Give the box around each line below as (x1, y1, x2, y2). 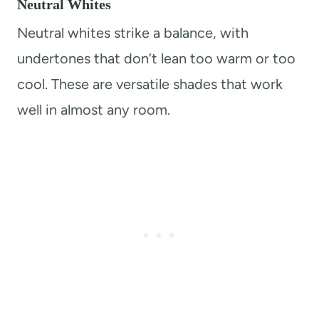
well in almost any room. (17, 100, 170, 118)
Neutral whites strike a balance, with (17, 23, 249, 41)
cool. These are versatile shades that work (17, 75, 283, 93)
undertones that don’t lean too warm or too (17, 49, 296, 67)
